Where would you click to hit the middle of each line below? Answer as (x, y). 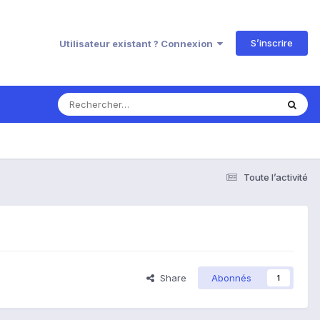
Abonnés (231, 278)
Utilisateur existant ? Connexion (138, 43)
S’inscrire (272, 42)
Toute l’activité (276, 177)
